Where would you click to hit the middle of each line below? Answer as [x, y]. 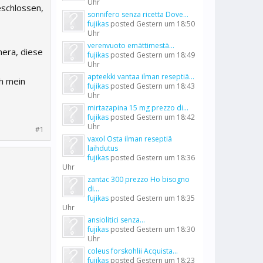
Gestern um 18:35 [166, 198]
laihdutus [103, 148]
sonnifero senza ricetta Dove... [138, 14]
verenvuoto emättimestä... [131, 45]
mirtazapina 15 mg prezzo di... [138, 108]
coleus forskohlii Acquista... [133, 251]
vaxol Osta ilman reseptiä [130, 139]
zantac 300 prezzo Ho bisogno [139, 179]
